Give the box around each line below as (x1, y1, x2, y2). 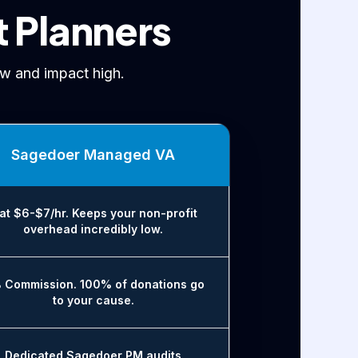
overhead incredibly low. (23, 222, 163, 237)
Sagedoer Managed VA (11, 146, 175, 164)
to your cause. (52, 293, 134, 308)
